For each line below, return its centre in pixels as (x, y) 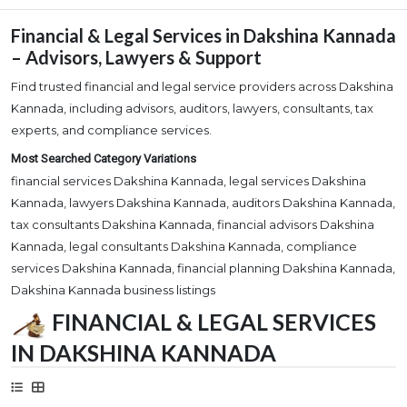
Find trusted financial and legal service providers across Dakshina (202, 87)
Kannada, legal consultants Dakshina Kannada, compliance (184, 247)
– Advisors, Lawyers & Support (136, 58)
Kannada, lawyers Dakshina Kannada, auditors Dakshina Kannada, (203, 203)
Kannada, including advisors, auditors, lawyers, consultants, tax (192, 109)
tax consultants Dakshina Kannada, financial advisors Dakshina (193, 225)
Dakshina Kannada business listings (113, 290)
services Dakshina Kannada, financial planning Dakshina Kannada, (203, 268)
